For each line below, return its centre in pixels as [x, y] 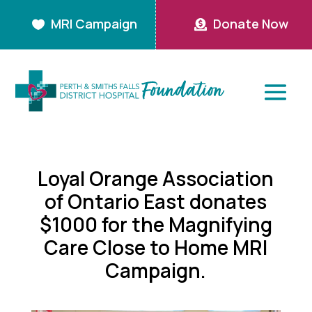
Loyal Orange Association [156, 178]
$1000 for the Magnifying [156, 224]
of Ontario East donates [156, 201]
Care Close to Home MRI [156, 247]
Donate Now [250, 24]
